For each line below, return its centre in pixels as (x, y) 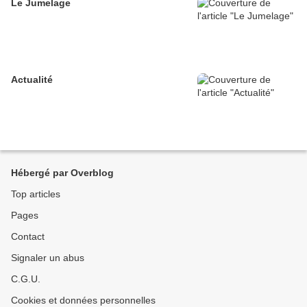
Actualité (32, 80)
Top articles (36, 194)
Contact (28, 237)
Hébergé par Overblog (62, 173)
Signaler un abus (48, 258)
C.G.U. (26, 279)
